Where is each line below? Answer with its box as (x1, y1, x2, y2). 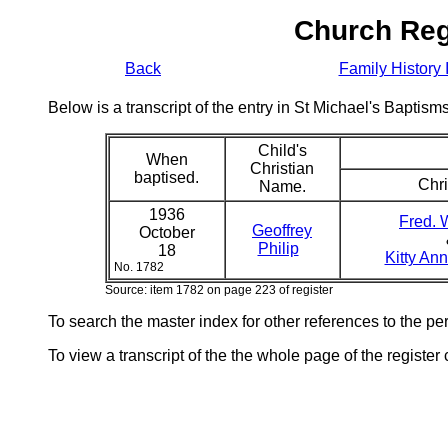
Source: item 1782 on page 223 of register (104, 283, 333, 297)
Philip (257, 240, 299, 257)
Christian (250, 160, 314, 177)
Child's (257, 142, 307, 159)
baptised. (134, 169, 199, 186)
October (138, 224, 195, 241)
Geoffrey (252, 222, 312, 239)
